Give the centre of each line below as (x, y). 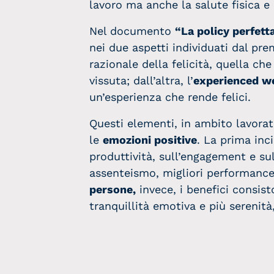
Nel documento (132, 31)
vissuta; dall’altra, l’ (141, 80)
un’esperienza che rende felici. (170, 97)
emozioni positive (150, 140)
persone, (113, 189)
